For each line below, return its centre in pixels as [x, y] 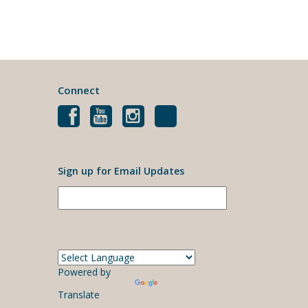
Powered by [84, 272]
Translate [78, 294]
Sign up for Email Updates [121, 170]
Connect [78, 90]
